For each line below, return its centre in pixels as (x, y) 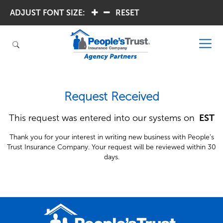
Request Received (111, 96)
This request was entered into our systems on (103, 118)
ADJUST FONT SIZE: (48, 13)
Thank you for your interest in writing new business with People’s (111, 137)
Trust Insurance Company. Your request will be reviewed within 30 (111, 147)
